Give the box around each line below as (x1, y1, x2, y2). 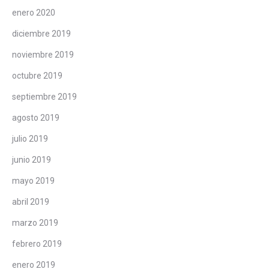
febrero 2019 (12, 238, 62, 249)
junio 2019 (12, 154, 51, 165)
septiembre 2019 (12, 91, 77, 101)
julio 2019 (12, 133, 48, 144)
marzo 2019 (12, 217, 58, 228)
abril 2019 (12, 196, 49, 207)
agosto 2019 (12, 112, 59, 122)
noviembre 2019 (12, 49, 74, 59)
